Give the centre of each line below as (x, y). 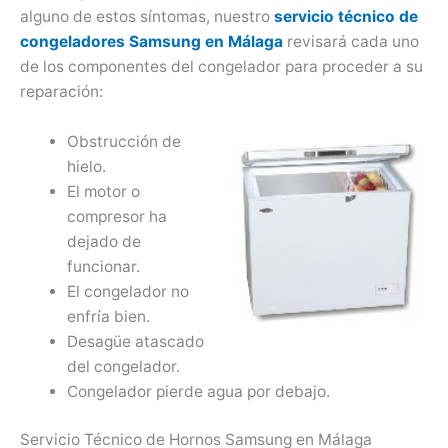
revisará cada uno (351, 42)
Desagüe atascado (135, 342)
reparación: (61, 92)
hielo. (86, 167)
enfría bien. (108, 317)
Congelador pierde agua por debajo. (198, 392)
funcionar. (103, 267)
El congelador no (127, 292)
